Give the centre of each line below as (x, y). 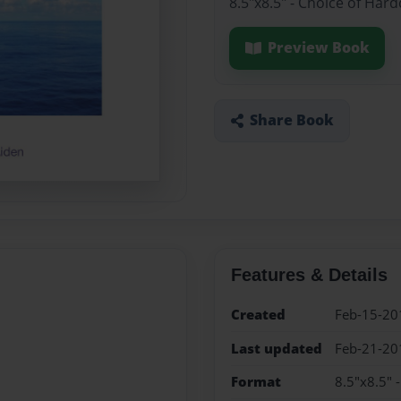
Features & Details (309, 275)
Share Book (291, 120)
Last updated (276, 348)
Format (256, 381)
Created (258, 315)
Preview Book (318, 48)
